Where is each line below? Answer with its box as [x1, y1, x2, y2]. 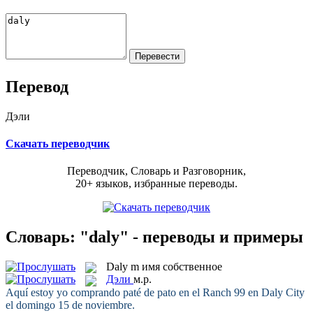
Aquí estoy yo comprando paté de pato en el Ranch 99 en [6, 286, 261, 298]
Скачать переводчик [6, 137, 110, 150]
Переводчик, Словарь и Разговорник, [67, 165, 246, 177]
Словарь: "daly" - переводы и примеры [6, 227, 303, 246]
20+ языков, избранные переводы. [75, 177, 238, 190]
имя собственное [142, 260, 222, 272]
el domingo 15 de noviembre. [6, 298, 135, 311]
